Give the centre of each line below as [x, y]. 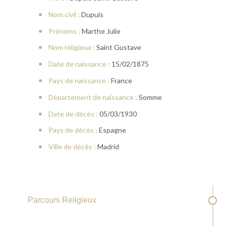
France [121, 80]
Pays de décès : [73, 130]
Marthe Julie [100, 31]
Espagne [111, 130]
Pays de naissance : [79, 80]
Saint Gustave [118, 47]
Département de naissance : [93, 97]
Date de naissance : [79, 64]
